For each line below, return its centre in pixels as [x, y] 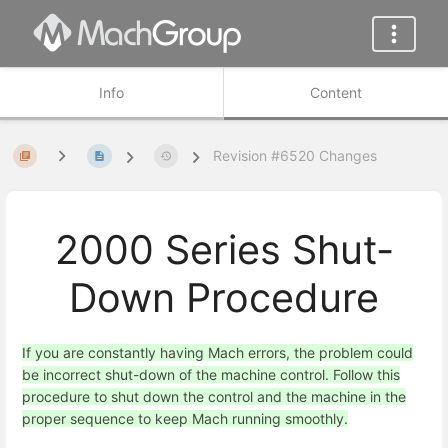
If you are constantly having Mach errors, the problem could [217, 352]
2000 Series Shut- [224, 250]
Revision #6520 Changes [295, 156]
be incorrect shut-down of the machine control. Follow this [211, 374]
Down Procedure [224, 298]
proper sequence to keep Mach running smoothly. [185, 418]
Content [336, 92]
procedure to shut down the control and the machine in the [214, 396]
